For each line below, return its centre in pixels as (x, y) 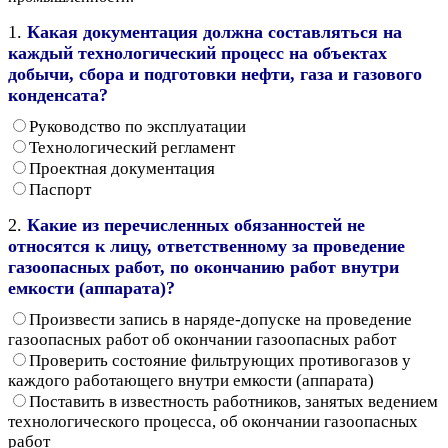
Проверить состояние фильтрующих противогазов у (220, 360)
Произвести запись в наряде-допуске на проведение (220, 319)
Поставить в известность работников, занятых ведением (233, 401)
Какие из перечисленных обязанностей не (196, 224)
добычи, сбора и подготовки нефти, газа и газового (215, 73)
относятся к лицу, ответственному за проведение (206, 245)
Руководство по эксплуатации (137, 126)
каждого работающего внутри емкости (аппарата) (191, 380)
